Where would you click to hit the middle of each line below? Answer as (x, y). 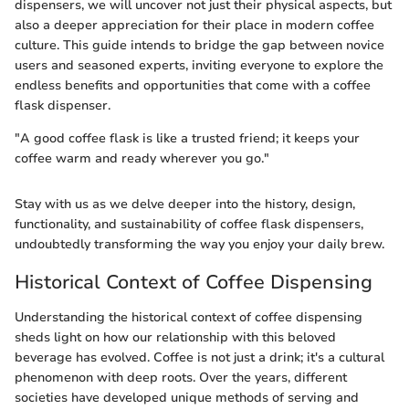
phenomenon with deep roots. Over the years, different (181, 377)
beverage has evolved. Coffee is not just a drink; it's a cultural (199, 357)
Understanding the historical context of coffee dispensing (189, 317)
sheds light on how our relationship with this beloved (175, 337)
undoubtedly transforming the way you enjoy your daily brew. (199, 244)
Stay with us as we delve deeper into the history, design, (185, 204)
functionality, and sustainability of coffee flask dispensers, (189, 224)
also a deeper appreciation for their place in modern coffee (194, 25)
